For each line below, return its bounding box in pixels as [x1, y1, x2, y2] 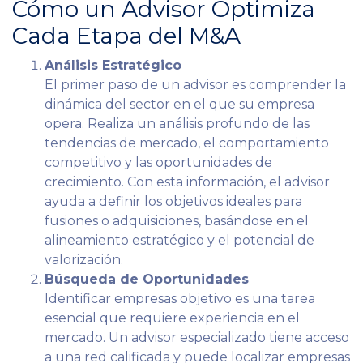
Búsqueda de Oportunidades [45, 271, 249, 287]
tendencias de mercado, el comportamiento [45, 135, 329, 151]
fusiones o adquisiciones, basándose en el [45, 212, 309, 228]
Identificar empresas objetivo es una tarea [45, 290, 315, 306]
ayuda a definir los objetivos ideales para [45, 193, 302, 209]
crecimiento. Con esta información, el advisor [45, 173, 330, 190]
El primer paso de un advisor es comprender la [45, 76, 346, 92]
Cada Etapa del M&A [12, 21, 241, 49]
